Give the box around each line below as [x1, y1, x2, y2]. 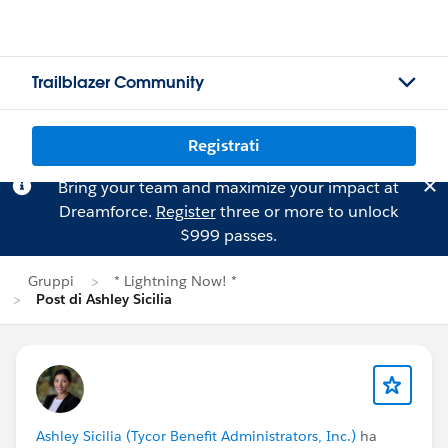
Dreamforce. [58, 201, 156, 222]
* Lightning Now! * [114, 272, 237, 290]
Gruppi [28, 272, 74, 290]
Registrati [188, 135, 260, 156]
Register [155, 201, 216, 222]
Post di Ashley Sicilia [36, 290, 172, 308]
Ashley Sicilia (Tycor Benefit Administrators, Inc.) [36, 427, 356, 445]
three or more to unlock [215, 201, 398, 222]
